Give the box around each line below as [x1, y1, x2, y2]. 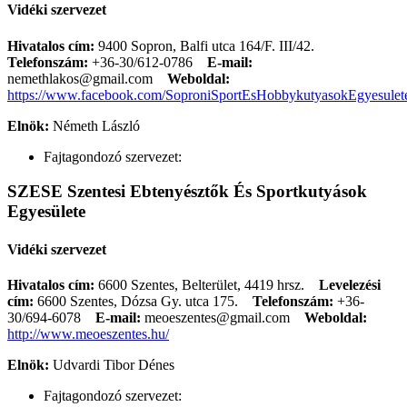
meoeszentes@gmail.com [141, 309, 293, 325]
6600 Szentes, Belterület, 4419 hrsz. [98, 276, 319, 293]
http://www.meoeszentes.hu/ [7, 325, 169, 342]
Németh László [53, 117, 140, 134]
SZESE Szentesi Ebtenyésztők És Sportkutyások [7, 182, 367, 202]
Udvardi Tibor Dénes [53, 356, 174, 372]
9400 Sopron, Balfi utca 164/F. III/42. [98, 37, 325, 54]
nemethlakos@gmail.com [7, 70, 156, 86]
